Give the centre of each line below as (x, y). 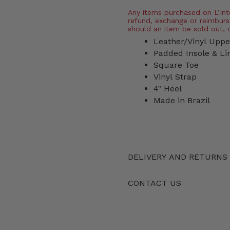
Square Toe (176, 65)
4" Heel (168, 89)
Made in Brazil (182, 101)
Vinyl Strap (175, 77)
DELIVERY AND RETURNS (178, 157)
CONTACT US (155, 183)
